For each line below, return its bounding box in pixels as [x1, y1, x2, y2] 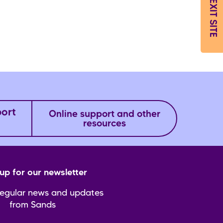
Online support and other [48, 111, 160, 119]
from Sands [9, 201, 56, 209]
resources [83, 120, 126, 129]
